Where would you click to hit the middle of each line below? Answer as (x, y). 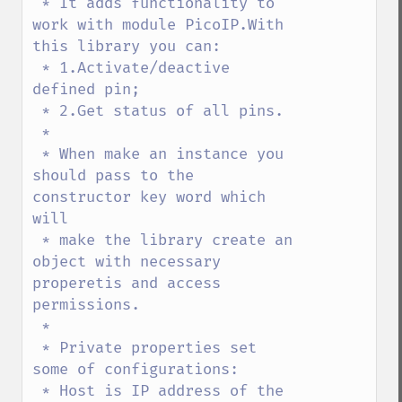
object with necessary (127, 262)
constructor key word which (149, 197)
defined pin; (86, 90)
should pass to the (113, 176)
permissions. (86, 305)
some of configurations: (135, 370)
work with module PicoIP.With (158, 25)
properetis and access (127, 284)
